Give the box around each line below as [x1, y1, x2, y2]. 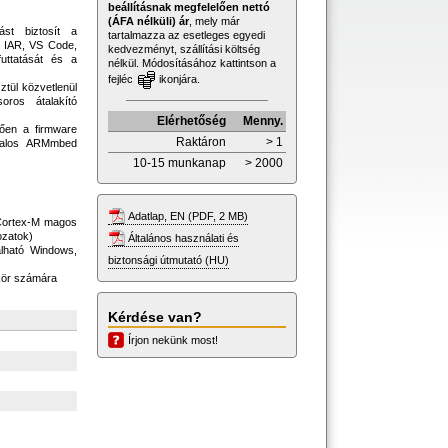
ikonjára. [156, 72, 200, 85]
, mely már [189, 14, 240, 27]
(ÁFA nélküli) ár [108, 14, 189, 27]
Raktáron [176, 134, 226, 149]
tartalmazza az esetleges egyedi [108, 28, 265, 41]
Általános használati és [128, 231, 239, 244]
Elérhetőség [157, 113, 226, 128]
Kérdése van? [108, 308, 202, 325]
